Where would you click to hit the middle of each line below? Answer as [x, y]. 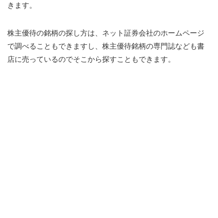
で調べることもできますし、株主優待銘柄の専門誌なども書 [106, 46]
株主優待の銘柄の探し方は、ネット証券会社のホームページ [106, 33]
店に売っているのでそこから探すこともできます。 [91, 59]
